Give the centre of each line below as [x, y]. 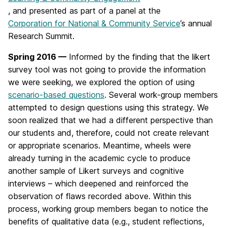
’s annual [196, 23]
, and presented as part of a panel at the [84, 11]
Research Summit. [41, 36]
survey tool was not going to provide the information [107, 69]
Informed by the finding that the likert [138, 57]
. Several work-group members [161, 95]
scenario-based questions [56, 95]
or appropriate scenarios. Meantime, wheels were [100, 145]
